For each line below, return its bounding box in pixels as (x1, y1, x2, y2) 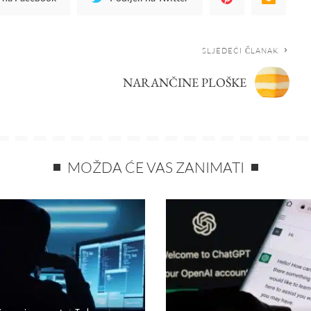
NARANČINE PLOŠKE (123, 74, 247, 90)
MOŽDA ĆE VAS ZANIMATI (67, 158, 244, 176)
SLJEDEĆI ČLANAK (201, 45, 279, 56)
